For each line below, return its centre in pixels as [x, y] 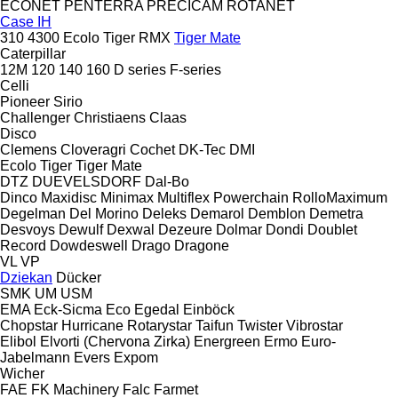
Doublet [332, 229]
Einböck [209, 309]
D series [140, 69]
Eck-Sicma [68, 309]
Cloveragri [93, 149]
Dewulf [81, 229]
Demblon [277, 213]
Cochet [152, 149]
